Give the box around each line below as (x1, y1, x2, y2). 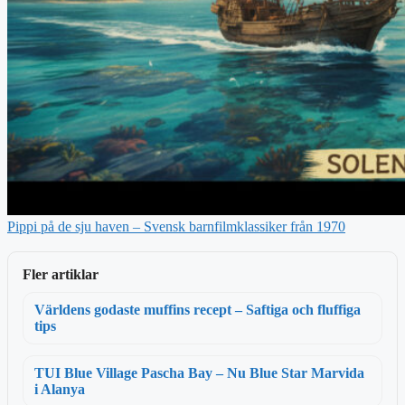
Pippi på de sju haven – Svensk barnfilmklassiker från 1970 (7, 219, 345, 235)
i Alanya (34, 381, 85, 398)
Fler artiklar (23, 267, 99, 283)
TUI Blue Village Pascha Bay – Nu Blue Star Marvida (34, 365, 364, 381)
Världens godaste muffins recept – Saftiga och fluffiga (34, 302, 361, 318)
